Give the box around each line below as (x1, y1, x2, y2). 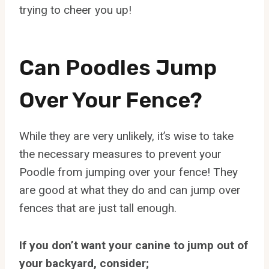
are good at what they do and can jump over (19, 183, 241, 198)
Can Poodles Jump (19, 55, 217, 81)
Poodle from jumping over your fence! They (19, 165, 238, 180)
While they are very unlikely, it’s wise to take (19, 129, 234, 144)
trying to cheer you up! (19, 3, 131, 17)
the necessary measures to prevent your (19, 147, 222, 162)
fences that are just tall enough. (19, 201, 177, 216)
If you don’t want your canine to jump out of (19, 238, 248, 253)
